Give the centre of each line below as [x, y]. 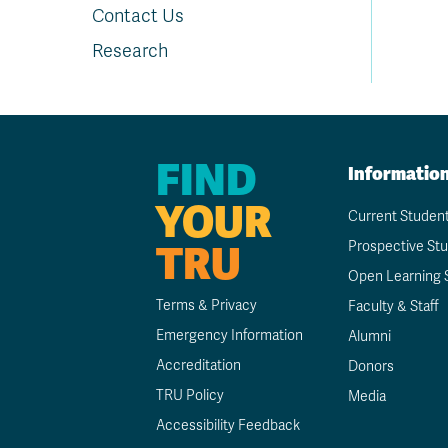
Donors [371, 366]
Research [130, 51]
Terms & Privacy [207, 305]
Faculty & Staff [394, 306]
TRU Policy [190, 395]
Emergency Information [230, 335]
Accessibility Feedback [228, 425]
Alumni [370, 336]
